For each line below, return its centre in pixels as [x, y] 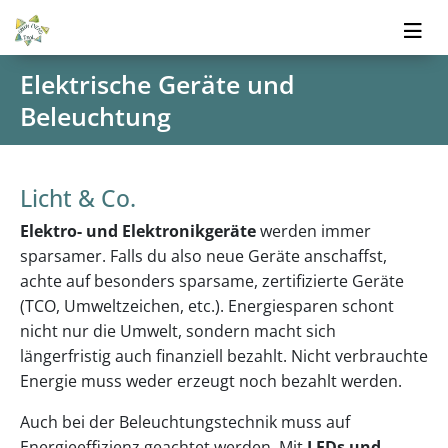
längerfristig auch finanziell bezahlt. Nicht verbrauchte [224, 356]
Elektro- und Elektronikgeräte [138, 231]
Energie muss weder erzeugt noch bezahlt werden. [211, 381]
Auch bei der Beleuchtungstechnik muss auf [185, 422]
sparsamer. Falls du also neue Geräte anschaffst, [203, 256]
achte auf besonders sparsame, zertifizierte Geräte [212, 281]
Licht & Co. [78, 198]
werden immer [313, 231]
